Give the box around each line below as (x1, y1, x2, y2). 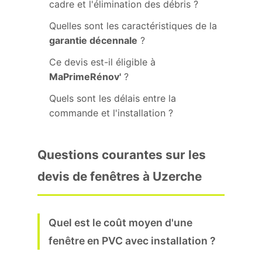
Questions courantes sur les (37, 147, 206, 162)
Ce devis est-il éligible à (49, 56, 156, 68)
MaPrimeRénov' (49, 71, 121, 82)
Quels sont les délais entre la (49, 92, 176, 104)
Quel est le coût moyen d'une (49, 216, 192, 229)
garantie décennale (49, 35, 137, 46)
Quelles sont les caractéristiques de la (49, 20, 217, 32)
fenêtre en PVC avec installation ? (49, 235, 216, 247)
